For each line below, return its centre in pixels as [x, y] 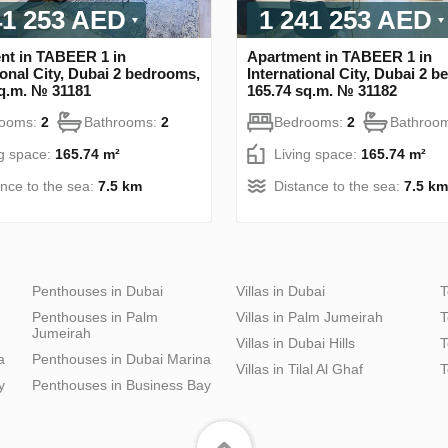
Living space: [317, 153]
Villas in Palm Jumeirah [309, 316]
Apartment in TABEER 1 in [339, 56]
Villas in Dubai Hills [295, 342]
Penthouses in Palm [95, 316]
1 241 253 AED [345, 19]
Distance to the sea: [339, 185]
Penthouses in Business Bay [121, 384]
